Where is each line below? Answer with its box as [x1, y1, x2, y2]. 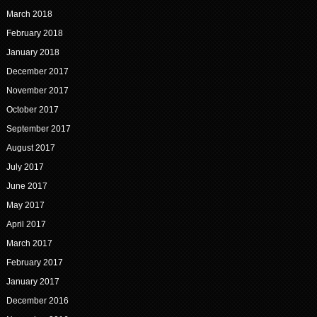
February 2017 [6, 258, 63, 268]
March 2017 [6, 238, 52, 249]
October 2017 [6, 105, 59, 115]
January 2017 [6, 277, 59, 287]
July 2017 [6, 162, 44, 173]
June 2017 [6, 181, 47, 192]
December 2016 [6, 296, 69, 306]
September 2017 [6, 124, 71, 134]
